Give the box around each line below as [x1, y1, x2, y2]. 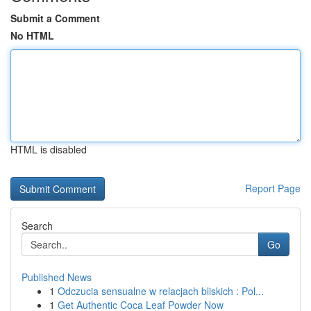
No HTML [10, 28, 54, 42]
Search [22, 219, 53, 233]
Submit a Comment [10, 11, 100, 25]
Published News [22, 270, 92, 284]
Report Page [245, 181, 301, 195]
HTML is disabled [10, 142, 87, 156]
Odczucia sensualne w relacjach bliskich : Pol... [58, 284, 264, 298]
